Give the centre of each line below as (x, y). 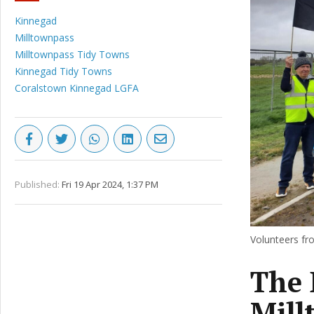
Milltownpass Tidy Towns (72, 54)
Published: (37, 184)
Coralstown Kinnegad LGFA (77, 88)
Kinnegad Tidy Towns (63, 71)
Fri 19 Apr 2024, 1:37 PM (110, 184)
